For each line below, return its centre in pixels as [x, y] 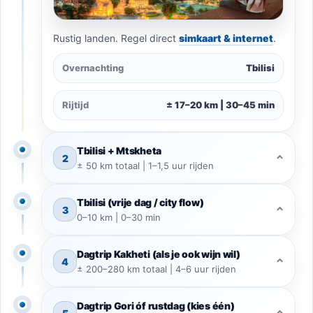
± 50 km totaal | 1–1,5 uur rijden [145, 166]
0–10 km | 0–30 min [119, 218]
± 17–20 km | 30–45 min [220, 105]
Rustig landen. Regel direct [116, 38]
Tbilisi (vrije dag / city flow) [140, 203]
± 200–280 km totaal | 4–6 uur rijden [156, 269]
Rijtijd [75, 105]
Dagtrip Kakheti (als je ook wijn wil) [159, 254]
